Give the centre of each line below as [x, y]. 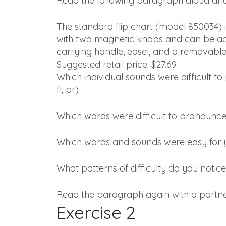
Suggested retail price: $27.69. [117, 64]
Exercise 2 [96, 213]
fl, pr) [68, 90]
